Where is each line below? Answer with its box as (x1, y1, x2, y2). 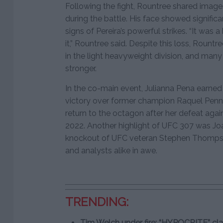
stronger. (65, 64, 97, 74)
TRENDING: (65, 195, 128, 210)
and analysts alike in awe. (65, 146, 157, 156)
